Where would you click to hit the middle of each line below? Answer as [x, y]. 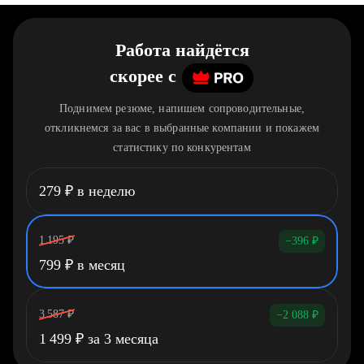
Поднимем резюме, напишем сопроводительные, [182, 108]
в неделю [104, 191]
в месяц [99, 265]
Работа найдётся [182, 50]
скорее [136, 76]
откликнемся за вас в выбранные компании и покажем [182, 128]
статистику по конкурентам [182, 147]
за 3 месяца [121, 339]
